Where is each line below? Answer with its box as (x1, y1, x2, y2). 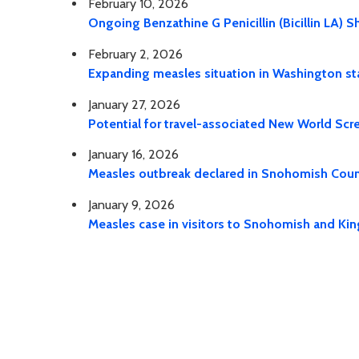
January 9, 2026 (88, 197, 175, 213)
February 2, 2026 (88, 46, 183, 62)
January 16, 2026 (88, 147, 179, 163)
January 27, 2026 (88, 96, 180, 112)
